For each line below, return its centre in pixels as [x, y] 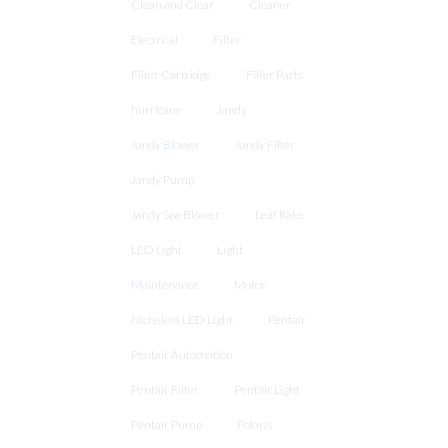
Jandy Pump [163, 180]
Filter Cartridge [171, 75]
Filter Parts [275, 75]
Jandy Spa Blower [176, 215]
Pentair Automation [182, 355]
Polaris [255, 425]
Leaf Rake [280, 215]
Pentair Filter [165, 390]
